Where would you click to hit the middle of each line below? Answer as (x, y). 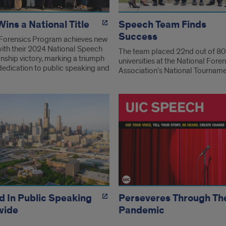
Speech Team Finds (163, 25)
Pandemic (142, 210)
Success (138, 37)
